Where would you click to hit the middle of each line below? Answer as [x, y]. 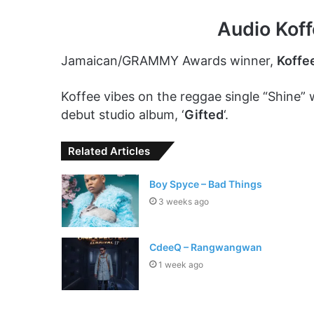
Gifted [204, 114]
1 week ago [180, 264]
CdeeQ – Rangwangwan [205, 247]
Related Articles [109, 151]
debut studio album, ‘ [123, 114]
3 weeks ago [183, 201]
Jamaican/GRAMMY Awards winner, [169, 60]
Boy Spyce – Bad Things [205, 184]
